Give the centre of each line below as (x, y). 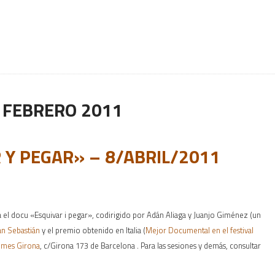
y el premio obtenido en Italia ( (93, 230)
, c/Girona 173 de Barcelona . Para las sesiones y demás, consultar (150, 245)
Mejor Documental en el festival (199, 230)
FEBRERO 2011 (63, 110)
